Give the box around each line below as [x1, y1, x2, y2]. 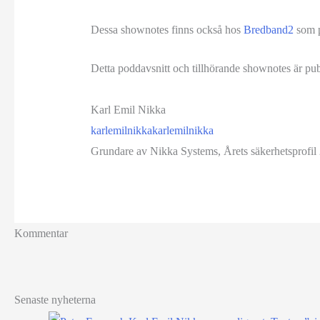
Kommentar [14, 226, 68, 239]
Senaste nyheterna [14, 293, 96, 306]
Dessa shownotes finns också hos [90, 23, 244, 36]
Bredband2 [243, 23, 294, 36]
